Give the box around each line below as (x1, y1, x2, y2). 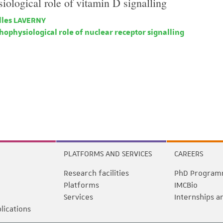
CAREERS (174, 149, 203, 159)
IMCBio (174, 180, 198, 190)
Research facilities (64, 168, 129, 178)
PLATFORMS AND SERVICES (64, 149, 152, 159)
